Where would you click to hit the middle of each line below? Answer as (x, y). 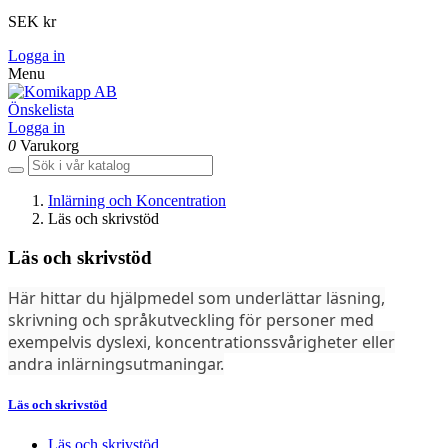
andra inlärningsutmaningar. (116, 364)
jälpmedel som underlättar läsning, (252, 298)
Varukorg (49, 145)
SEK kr (32, 21)
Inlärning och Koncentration (137, 200)
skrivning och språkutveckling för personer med (191, 320)
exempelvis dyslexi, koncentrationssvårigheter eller (201, 342)
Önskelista (41, 109)
